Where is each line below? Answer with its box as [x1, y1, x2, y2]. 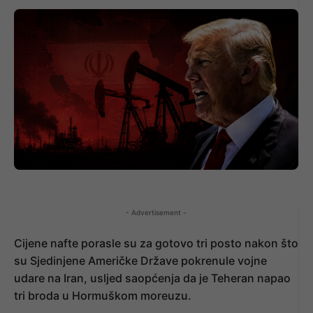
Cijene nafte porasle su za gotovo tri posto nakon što [14, 235, 298, 250]
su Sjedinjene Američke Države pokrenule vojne [14, 253, 267, 268]
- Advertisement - [126, 208, 187, 217]
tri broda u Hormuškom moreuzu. [14, 288, 191, 303]
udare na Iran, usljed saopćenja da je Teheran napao [14, 270, 291, 285]
